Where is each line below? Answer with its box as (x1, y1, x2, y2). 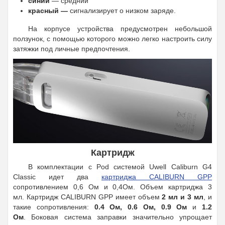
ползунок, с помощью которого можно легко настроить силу (13, 35, 212, 43)
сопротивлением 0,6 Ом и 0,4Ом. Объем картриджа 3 (13, 182, 212, 191)
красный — (28, 7, 70, 15)
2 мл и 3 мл (162, 192, 204, 201)
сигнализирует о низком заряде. (70, 7, 178, 15)
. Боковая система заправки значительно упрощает (24, 212, 212, 221)
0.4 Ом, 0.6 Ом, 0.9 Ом (94, 202, 187, 211)
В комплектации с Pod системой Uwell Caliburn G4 (28, 162, 212, 171)
